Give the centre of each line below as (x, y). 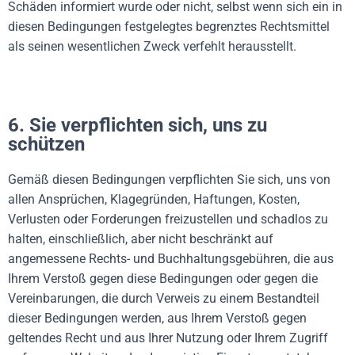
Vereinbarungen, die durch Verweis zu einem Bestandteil (164, 298)
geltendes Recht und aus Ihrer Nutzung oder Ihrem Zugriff (168, 338)
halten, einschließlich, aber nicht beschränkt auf (141, 239)
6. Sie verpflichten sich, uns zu (137, 125)
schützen (46, 144)
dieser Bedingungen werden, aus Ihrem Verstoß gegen (157, 318)
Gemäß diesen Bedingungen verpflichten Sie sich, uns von (169, 179)
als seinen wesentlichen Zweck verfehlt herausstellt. (152, 46)
